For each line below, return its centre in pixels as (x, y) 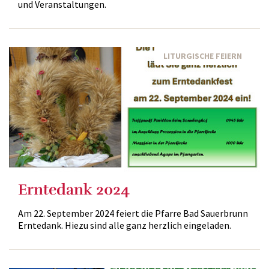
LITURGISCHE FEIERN (203, 56)
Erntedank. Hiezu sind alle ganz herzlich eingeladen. (125, 225)
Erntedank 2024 (74, 189)
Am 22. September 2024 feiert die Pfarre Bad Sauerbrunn (133, 213)
